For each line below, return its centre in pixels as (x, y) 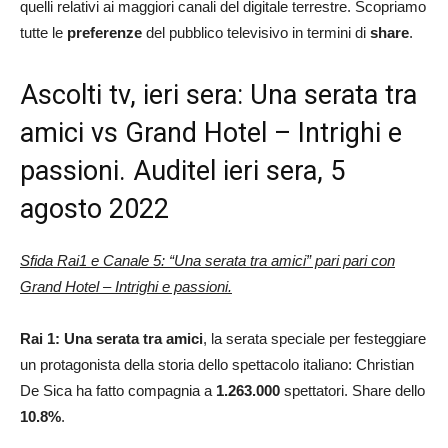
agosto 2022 (94, 209)
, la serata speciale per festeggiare (314, 339)
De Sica (46, 391)
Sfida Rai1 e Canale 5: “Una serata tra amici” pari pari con (207, 261)
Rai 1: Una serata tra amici (111, 339)
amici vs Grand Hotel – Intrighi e (211, 133)
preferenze (106, 33)
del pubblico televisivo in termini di (258, 33)
